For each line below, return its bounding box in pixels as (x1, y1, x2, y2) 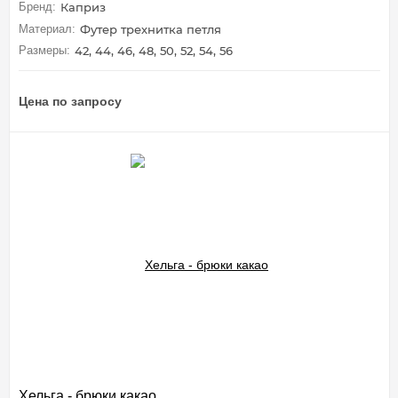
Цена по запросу (19, 94, 122, 109)
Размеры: (19, 44, 70, 58)
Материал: (19, 21, 76, 36)
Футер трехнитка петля (80, 21, 221, 36)
